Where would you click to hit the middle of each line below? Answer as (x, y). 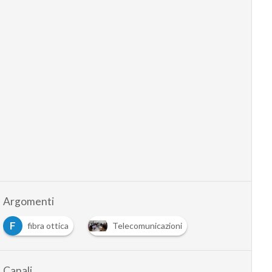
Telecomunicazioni (147, 226)
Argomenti (28, 201)
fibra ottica (48, 226)
